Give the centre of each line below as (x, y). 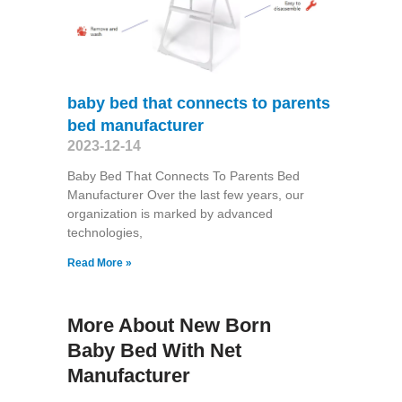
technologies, (105, 232)
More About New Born (169, 325)
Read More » (99, 262)
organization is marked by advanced (170, 213)
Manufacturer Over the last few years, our (185, 194)
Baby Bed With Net (154, 350)
